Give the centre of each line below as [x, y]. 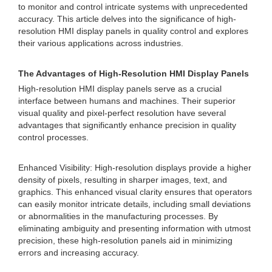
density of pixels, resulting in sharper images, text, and [123, 180]
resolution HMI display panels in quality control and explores [133, 31]
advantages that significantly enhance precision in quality [127, 125]
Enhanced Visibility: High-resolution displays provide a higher [135, 168]
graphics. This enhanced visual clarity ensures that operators [135, 192]
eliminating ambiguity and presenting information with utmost [134, 228]
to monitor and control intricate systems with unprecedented [133, 7]
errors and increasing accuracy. [79, 253]
